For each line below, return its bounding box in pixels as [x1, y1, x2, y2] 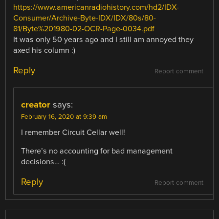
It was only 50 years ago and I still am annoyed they [13, 34, 194, 44]
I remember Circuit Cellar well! [21, 128, 126, 138]
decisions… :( [21, 157, 66, 167]
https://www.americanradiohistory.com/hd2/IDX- [13, 2, 179, 12]
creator [21, 99, 51, 110]
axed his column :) [13, 45, 76, 55]
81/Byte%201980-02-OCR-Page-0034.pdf [13, 23, 155, 34]
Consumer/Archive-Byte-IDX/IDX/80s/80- [13, 13, 156, 23]
